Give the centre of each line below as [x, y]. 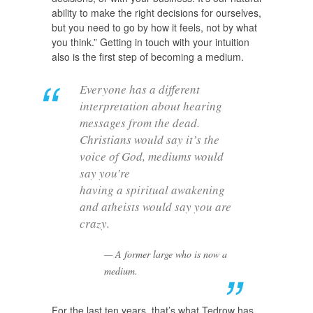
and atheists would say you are [155, 207]
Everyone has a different [140, 89]
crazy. [95, 224]
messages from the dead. [140, 123]
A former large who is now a [171, 254]
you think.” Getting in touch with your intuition [151, 42]
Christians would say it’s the [150, 140]
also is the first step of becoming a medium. [148, 56]
